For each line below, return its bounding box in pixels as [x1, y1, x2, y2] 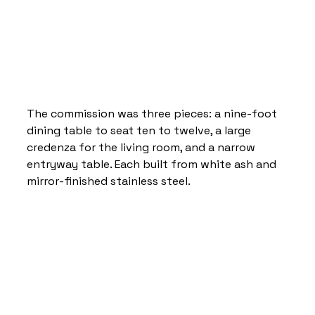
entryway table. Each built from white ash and [27, 156, 279, 172]
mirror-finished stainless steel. [27, 173, 191, 188]
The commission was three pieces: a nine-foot [27, 105, 280, 121]
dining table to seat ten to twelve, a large [27, 122, 254, 138]
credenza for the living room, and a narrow [27, 139, 258, 155]
